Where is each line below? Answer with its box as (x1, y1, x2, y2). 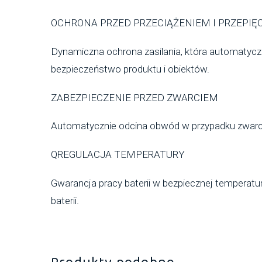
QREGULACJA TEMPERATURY (51, 148, 185, 160)
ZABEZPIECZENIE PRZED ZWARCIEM (51, 91, 218, 104)
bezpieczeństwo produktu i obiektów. (51, 63, 209, 75)
